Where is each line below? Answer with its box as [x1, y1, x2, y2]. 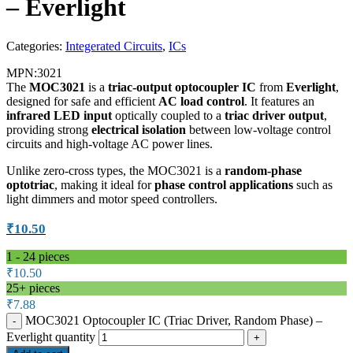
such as [293, 177, 333, 191]
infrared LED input [6, 108, 112, 122]
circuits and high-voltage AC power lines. [6, 136, 213, 150]
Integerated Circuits [65, 39, 162, 53]
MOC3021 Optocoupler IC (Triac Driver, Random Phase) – [25, 313, 322, 327]
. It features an [244, 94, 314, 108]
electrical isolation [91, 122, 186, 136]
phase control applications [154, 177, 293, 191]
